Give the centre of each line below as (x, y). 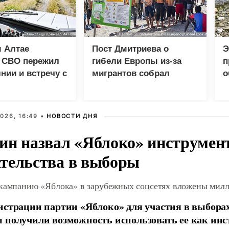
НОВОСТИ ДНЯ (72, 116)
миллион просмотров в (142, 86)
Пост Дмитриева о (130, 49)
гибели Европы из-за (137, 61)
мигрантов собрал (131, 73)
